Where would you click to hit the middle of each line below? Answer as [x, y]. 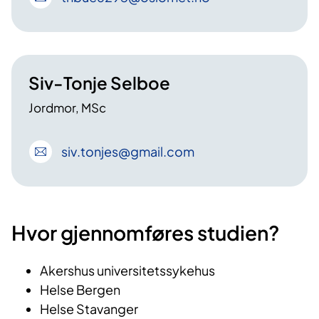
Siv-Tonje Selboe [99, 82]
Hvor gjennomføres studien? [146, 232]
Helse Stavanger [89, 308]
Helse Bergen [80, 289]
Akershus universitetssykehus [127, 270]
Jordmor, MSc [67, 107]
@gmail [141, 152]
